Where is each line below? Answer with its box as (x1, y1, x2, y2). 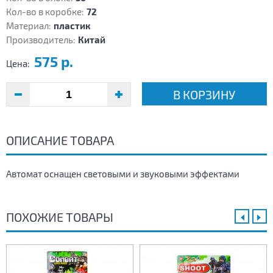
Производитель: (6, 34, 76, 46)
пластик (54, 20, 90, 32)
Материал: (6, 20, 51, 32)
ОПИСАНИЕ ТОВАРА (6, 133, 114, 148)
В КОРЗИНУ (173, 87, 236, 102)
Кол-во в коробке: (6, 6, 84, 18)
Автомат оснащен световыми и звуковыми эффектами (6, 168, 239, 180)
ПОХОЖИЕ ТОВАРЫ (6, 210, 113, 225)
